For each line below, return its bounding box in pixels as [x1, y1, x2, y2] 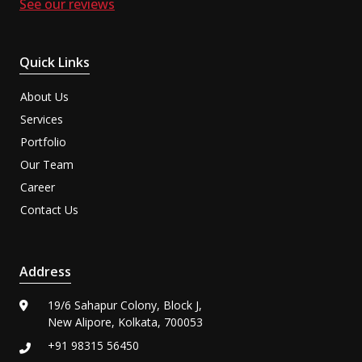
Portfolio [20, 134, 66, 150]
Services [20, 112, 63, 128]
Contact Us [20, 202, 78, 218]
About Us [20, 89, 69, 105]
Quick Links [19, 53, 90, 72]
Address [19, 263, 71, 281]
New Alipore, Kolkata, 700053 [48, 314, 204, 330]
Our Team [20, 157, 74, 173]
